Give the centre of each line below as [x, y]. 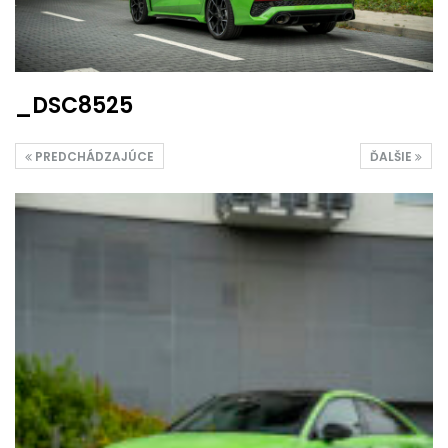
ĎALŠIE [392, 156]
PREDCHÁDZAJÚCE [93, 156]
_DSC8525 [74, 105]
